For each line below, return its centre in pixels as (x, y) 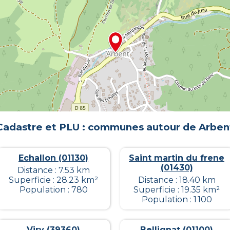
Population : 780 (53, 189)
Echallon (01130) (53, 158)
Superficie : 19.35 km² (177, 189)
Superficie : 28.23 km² (53, 180)
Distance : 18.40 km (177, 180)
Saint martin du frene (177, 158)
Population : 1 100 (177, 199)
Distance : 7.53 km (53, 170)
